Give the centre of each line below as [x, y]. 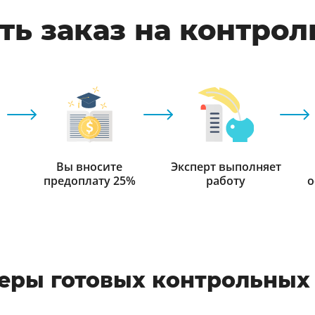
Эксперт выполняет [226, 167]
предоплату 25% [89, 181]
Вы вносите [89, 167]
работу [226, 181]
